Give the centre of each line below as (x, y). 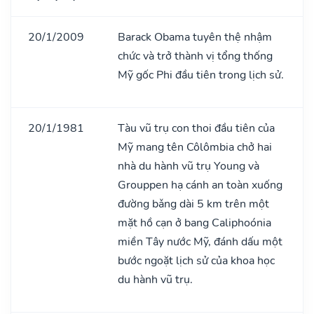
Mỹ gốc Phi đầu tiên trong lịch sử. (201, 75)
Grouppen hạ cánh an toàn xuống (200, 185)
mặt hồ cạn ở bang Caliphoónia (194, 223)
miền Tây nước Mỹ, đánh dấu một (200, 241)
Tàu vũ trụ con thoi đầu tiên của (196, 128)
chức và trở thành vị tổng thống (195, 56)
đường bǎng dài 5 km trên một (193, 204)
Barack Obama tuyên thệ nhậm (195, 37)
